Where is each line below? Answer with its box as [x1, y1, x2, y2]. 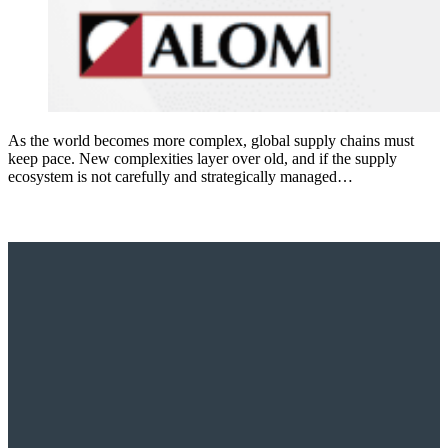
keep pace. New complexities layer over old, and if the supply [8, 149, 397, 167]
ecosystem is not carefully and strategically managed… [8, 167, 353, 185]
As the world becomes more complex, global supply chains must [8, 131, 414, 149]
